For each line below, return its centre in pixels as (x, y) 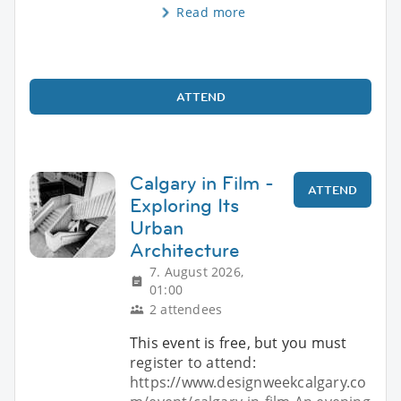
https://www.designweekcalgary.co (248, 383)
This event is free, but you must (239, 343)
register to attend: (193, 363)
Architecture (185, 251)
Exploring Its (184, 206)
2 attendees (186, 310)
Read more (211, 13)
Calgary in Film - (202, 183)
